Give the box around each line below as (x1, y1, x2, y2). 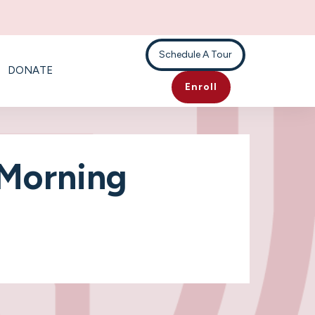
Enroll (184, 81, 217, 93)
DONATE (7, 64, 53, 77)
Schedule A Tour (159, 49, 233, 60)
